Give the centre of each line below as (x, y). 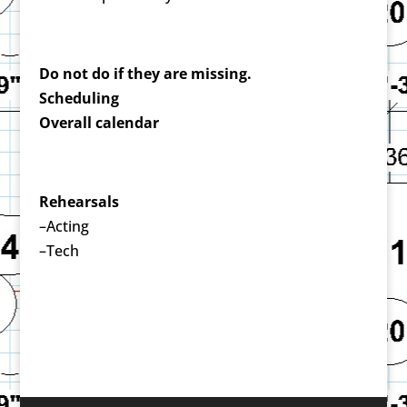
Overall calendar (99, 123)
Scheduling (79, 98)
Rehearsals (79, 202)
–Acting (64, 226)
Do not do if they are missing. (145, 74)
